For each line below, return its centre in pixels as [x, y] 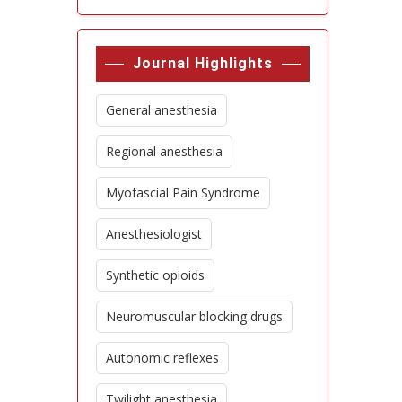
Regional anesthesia [164, 151]
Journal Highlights [203, 63]
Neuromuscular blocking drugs [194, 316]
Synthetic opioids [155, 275]
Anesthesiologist [154, 233]
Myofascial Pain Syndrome [183, 192]
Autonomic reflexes [162, 357]
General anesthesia [162, 109]
